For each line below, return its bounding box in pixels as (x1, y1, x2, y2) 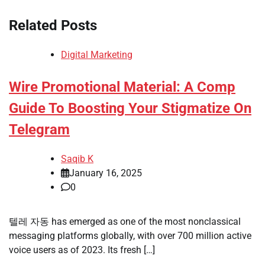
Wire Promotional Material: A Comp (9, 78, 235, 95)
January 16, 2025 (69, 167, 142, 179)
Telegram (9, 121, 70, 138)
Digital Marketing (61, 49, 132, 60)
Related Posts (9, 17, 97, 34)
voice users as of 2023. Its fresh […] (9, 244, 155, 256)
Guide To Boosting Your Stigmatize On (9, 99, 251, 117)
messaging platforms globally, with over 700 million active (9, 230, 251, 241)
